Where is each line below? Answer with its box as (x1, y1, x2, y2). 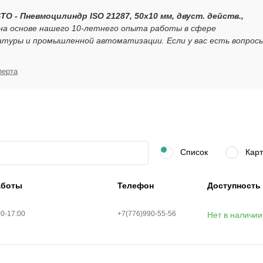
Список (178, 147, 208, 157)
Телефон (117, 181, 154, 191)
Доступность (207, 181, 261, 191)
